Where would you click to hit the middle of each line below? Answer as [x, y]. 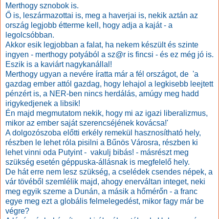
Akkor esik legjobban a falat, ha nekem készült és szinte [102, 45]
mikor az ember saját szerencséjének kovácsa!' [87, 123]
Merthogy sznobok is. [42, 6]
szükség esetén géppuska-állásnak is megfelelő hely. [98, 162]
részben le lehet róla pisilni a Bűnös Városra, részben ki [102, 143]
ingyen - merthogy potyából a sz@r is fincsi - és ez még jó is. [109, 55]
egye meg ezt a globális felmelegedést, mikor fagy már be [105, 201]
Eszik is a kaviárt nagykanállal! [59, 65]
